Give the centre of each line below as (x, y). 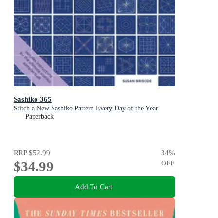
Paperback (39, 116)
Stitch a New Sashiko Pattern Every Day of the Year (86, 108)
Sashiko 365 (33, 99)
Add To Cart (93, 187)
